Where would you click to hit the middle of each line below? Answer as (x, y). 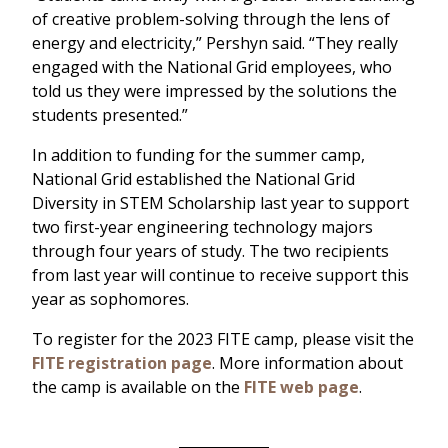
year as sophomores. (110, 299)
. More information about (307, 363)
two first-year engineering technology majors (202, 227)
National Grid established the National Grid (193, 179)
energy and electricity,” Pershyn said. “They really (215, 43)
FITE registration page (122, 363)
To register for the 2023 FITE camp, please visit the (223, 339)
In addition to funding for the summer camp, (198, 155)
